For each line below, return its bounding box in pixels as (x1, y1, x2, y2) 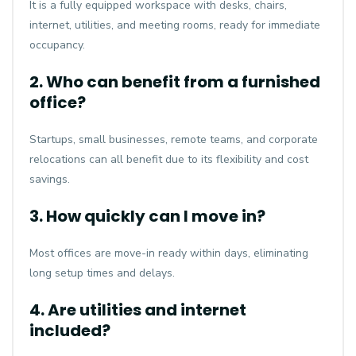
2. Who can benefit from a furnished (29, 71, 320, 93)
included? (29, 319, 110, 342)
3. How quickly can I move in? (29, 205, 265, 227)
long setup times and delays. (29, 265, 175, 281)
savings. (29, 172, 70, 187)
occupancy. (29, 37, 85, 52)
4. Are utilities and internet (29, 299, 246, 321)
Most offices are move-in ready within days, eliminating (29, 246, 308, 261)
